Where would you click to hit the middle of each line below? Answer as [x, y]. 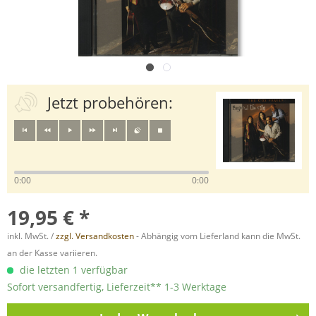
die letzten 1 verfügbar [72, 270]
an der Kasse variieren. [52, 253]
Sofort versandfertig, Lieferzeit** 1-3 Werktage [117, 287]
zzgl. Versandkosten [95, 236]
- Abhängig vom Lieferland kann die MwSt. [217, 236]
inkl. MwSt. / [31, 236]
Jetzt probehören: [110, 102]
